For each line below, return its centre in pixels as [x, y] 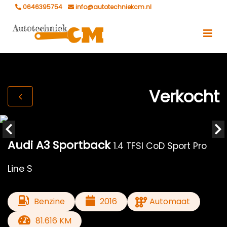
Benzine [49, 201]
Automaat [170, 201]
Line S [20, 169]
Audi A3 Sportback [59, 145]
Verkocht [184, 96]
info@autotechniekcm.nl [113, 7]
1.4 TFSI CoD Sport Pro [160, 146]
